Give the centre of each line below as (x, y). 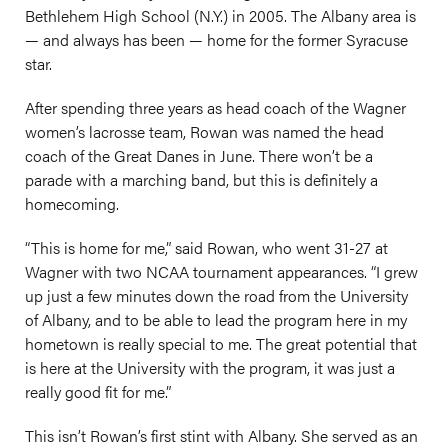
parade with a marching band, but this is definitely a (201, 179)
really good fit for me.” (98, 391)
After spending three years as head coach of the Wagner (215, 107)
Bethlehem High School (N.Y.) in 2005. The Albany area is (220, 15)
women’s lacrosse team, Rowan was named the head (204, 131)
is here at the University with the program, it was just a (210, 367)
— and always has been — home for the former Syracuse (216, 39)
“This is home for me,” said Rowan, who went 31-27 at (206, 247)
